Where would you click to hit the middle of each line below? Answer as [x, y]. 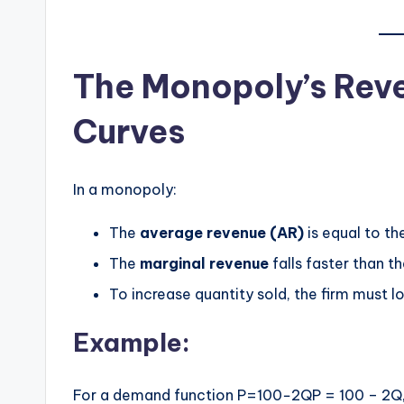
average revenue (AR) [222, 232]
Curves [129, 131]
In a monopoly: [125, 189]
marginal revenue [204, 263]
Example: [132, 343]
